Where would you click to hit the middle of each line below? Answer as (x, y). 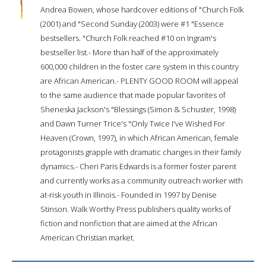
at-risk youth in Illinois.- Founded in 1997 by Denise (129, 194)
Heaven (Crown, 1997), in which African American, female (140, 137)
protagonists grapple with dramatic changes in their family (141, 152)
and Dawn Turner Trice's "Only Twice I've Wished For (133, 123)
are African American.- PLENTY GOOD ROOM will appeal (139, 80)
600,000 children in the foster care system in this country (140, 66)
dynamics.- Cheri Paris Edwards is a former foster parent (138, 166)
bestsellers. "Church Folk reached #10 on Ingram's (128, 38)
